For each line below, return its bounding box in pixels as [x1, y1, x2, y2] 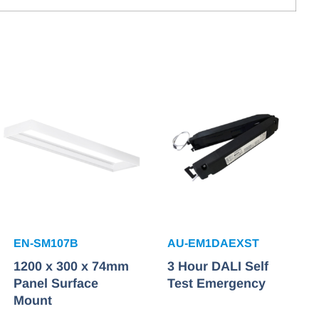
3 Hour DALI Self [167, 259, 269, 274]
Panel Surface [13, 276, 98, 291]
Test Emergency [167, 276, 266, 291]
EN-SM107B [13, 237, 78, 250]
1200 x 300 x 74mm [13, 259, 129, 274]
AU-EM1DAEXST [167, 237, 260, 250]
